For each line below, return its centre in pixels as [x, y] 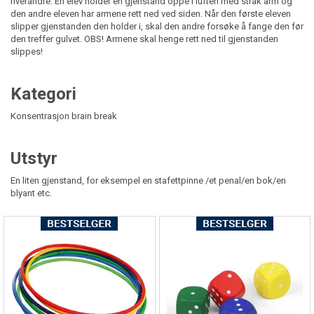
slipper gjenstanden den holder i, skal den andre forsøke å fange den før [157, 26]
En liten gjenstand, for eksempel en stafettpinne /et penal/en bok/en [148, 180]
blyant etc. [31, 193]
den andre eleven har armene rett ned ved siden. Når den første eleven [151, 13]
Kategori [43, 94]
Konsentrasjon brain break [64, 116]
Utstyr [34, 158]
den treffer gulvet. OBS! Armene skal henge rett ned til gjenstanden [144, 39]
